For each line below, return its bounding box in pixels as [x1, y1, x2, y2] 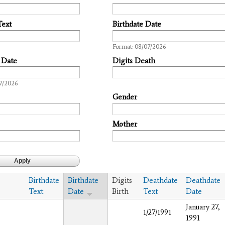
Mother [113, 120, 137, 129]
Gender [113, 92, 137, 102]
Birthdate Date [113, 19, 161, 29]
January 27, [186, 202, 220, 211]
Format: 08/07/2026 [113, 43, 166, 51]
